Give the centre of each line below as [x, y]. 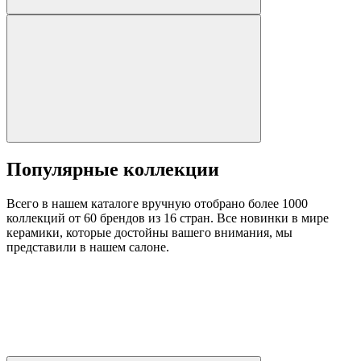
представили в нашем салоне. [88, 247]
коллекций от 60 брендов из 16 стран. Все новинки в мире [168, 218]
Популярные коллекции [113, 170]
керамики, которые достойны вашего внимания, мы [149, 233]
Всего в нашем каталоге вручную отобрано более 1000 [157, 204]
